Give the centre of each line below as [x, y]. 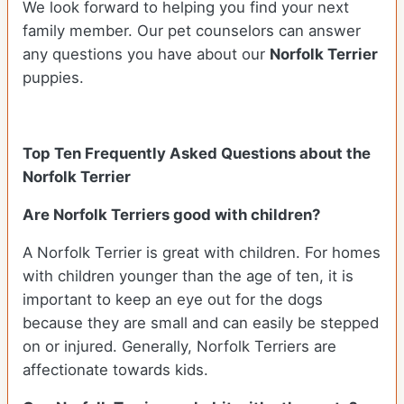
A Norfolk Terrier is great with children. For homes [202, 253]
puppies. [53, 78]
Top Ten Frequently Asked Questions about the [197, 154]
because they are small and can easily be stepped [201, 323]
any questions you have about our [146, 55]
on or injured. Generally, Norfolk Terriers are [179, 347]
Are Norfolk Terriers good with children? [171, 215]
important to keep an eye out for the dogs [173, 300]
